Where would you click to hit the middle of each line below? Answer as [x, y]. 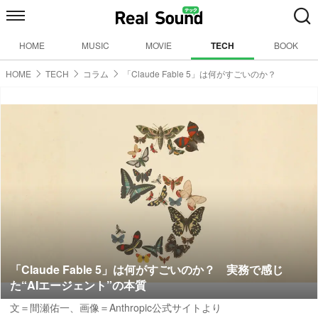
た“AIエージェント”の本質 [78, 285]
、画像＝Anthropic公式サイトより [146, 308]
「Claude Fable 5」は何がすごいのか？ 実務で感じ [147, 270]
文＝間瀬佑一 [40, 308]
